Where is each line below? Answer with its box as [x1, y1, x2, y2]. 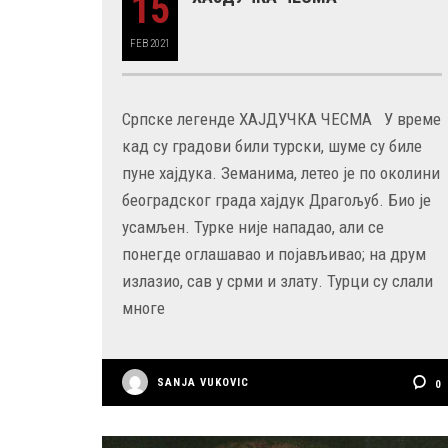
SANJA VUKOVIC [157, 376, 249, 389]
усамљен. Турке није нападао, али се [122, 217, 384, 237]
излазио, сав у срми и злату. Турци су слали [122, 271, 433, 291]
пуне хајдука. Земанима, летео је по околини [122, 163, 440, 183]
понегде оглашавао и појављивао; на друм [122, 244, 426, 264]
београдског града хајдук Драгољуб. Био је [122, 190, 431, 210]
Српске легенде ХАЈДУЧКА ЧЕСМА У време [122, 109, 441, 129]
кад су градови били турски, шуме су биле [122, 136, 422, 156]
